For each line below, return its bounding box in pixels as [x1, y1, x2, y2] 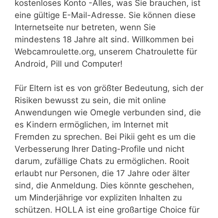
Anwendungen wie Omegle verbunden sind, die [15, 108, 201, 118]
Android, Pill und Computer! [15, 58, 123, 69]
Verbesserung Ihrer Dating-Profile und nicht [15, 144, 184, 154]
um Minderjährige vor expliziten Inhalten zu [15, 193, 182, 203]
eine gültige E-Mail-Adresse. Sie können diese [15, 10, 196, 20]
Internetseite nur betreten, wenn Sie [15, 22, 156, 32]
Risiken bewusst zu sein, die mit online [15, 95, 166, 106]
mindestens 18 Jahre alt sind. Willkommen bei [15, 34, 194, 44]
